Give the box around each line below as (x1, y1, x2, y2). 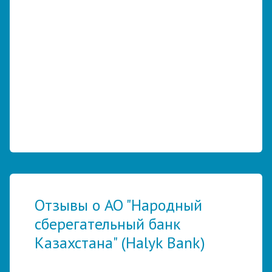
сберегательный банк (35, 214, 181, 234)
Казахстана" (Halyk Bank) (35, 233, 205, 253)
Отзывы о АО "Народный (35, 195, 202, 215)
